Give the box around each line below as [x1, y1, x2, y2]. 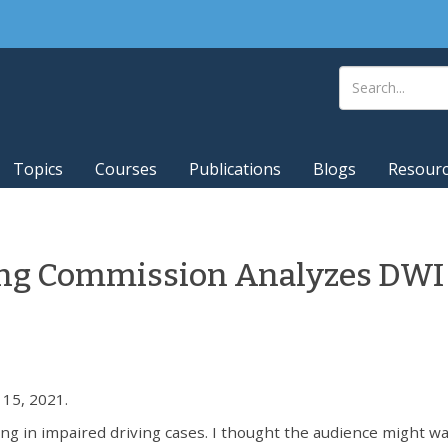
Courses [95, 158, 157, 181]
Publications [189, 158, 281, 181]
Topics [13, 158, 63, 181]
